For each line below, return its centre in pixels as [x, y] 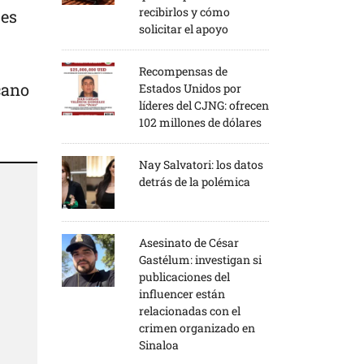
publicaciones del [184, 276]
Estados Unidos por [190, 88]
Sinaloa [159, 344]
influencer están [182, 293]
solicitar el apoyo [184, 28]
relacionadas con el [190, 310]
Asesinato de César [189, 242]
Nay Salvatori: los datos [201, 164]
